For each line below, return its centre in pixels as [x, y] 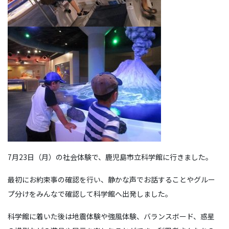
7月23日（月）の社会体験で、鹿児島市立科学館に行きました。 [110, 157]
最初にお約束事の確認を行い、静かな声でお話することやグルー [111, 179]
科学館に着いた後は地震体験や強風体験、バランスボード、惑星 [111, 216]
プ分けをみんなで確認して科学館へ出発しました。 [90, 194]
